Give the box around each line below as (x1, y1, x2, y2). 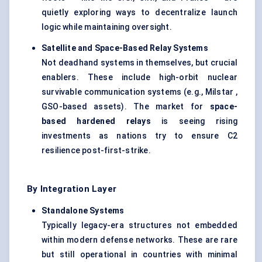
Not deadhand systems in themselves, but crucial (42, 58, 237, 68)
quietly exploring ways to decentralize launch (42, 8, 237, 18)
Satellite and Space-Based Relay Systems (42, 43, 208, 53)
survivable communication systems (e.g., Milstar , (42, 87, 237, 97)
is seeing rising (150, 116, 237, 126)
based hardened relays (42, 116, 151, 126)
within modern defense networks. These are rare (42, 235, 237, 245)
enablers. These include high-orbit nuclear (42, 73, 237, 82)
